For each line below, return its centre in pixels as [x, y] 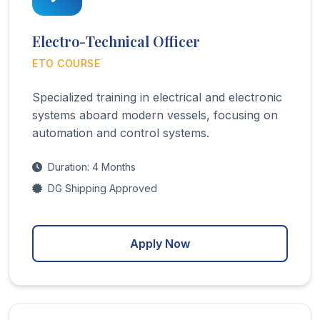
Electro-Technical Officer [116, 41]
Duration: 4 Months [92, 166]
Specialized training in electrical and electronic [157, 97]
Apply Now [160, 243]
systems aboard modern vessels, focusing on [155, 115]
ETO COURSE [66, 63]
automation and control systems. [121, 132]
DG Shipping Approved [102, 188]
